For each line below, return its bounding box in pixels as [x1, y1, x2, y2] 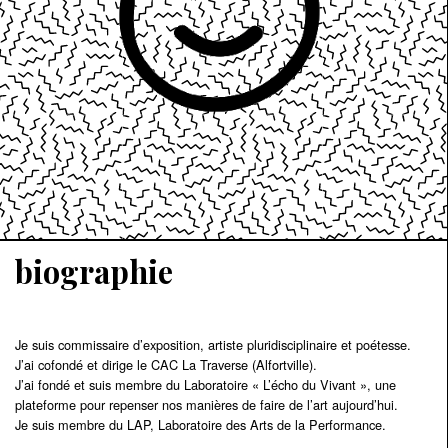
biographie [15, 249, 173, 292]
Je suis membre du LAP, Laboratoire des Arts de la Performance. [15, 414, 386, 434]
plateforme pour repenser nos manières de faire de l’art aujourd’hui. [15, 394, 398, 414]
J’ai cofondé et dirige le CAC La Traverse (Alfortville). [15, 354, 317, 374]
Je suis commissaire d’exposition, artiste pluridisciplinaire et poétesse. [15, 334, 411, 354]
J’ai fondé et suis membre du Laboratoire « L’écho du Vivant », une [15, 374, 396, 394]
